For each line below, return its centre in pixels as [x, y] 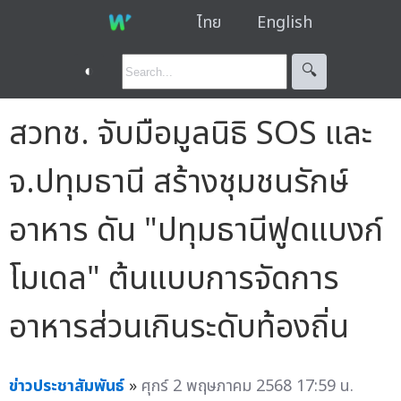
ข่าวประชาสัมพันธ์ [67, 386]
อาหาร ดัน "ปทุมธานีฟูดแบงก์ [196, 230]
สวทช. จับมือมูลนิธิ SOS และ [191, 134]
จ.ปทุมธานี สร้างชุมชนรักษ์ [179, 182]
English [284, 22]
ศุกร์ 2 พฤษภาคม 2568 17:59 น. [247, 386]
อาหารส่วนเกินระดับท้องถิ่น [179, 327]
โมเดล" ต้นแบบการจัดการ [174, 279]
